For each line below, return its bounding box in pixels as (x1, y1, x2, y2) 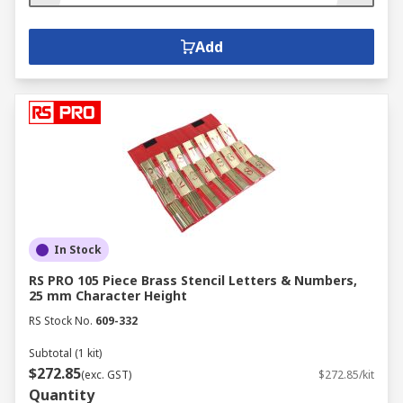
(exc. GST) (81, 367, 131, 382)
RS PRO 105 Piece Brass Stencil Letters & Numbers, (29, 272, 357, 289)
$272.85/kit (318, 367, 374, 382)
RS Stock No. (29, 313, 93, 328)
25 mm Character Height (29, 287, 187, 304)
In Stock (54, 242, 102, 257)
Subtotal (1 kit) (29, 345, 102, 361)
